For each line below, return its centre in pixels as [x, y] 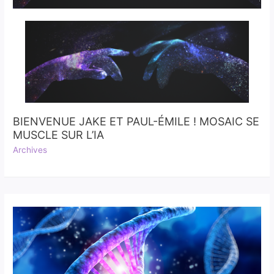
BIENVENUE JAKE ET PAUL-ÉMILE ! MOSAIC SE [136, 122]
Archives [30, 150]
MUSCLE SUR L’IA [59, 135]
